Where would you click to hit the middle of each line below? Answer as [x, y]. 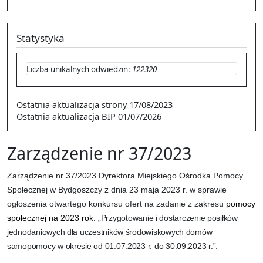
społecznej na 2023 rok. [53, 218]
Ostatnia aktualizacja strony [72, 104]
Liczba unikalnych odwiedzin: [79, 70]
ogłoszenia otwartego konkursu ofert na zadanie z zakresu [117, 203]
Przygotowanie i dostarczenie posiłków [169, 218]
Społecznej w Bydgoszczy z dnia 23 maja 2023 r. [98, 189]
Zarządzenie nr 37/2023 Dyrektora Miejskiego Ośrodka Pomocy [125, 175]
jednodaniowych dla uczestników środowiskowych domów [110, 232]
